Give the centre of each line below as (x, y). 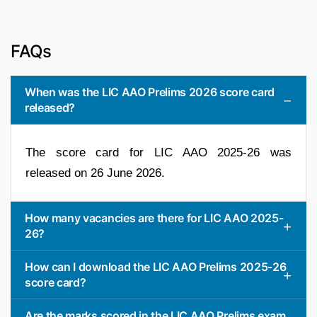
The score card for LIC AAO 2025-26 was (158, 153)
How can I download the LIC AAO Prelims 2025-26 (156, 267)
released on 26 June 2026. (95, 173)
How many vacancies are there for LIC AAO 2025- (154, 218)
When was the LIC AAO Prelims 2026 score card (150, 92)
